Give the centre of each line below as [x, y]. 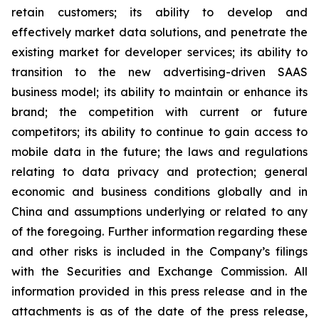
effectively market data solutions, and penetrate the [159, 32]
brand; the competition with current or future [159, 112]
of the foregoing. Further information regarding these [159, 231]
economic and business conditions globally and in [159, 192]
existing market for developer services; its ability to [159, 52]
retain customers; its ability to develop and [159, 12]
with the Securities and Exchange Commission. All [159, 271]
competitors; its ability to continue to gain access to [159, 132]
